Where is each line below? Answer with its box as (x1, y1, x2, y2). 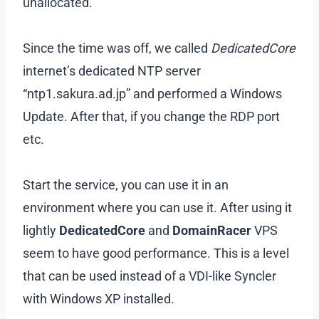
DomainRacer (172, 222, 251, 238)
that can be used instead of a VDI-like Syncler (23, 268, 276, 283)
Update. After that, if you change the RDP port (23, 108, 280, 124)
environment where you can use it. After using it (23, 199, 292, 215)
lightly (23, 222, 56, 238)
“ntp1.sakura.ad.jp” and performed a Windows (23, 85, 282, 101)
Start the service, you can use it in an (23, 177, 229, 192)
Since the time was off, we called (23, 40, 211, 56)
